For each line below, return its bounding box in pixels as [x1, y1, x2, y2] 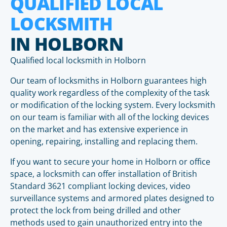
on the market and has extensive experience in [10, 124, 188, 135]
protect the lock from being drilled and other [10, 205, 181, 216]
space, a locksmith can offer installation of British [10, 168, 197, 179]
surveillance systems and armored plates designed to [10, 193, 214, 204]
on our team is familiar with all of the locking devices [10, 111, 209, 123]
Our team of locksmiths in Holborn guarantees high [10, 75, 207, 86]
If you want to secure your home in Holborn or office [10, 156, 210, 167]
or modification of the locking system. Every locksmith [10, 99, 215, 110]
